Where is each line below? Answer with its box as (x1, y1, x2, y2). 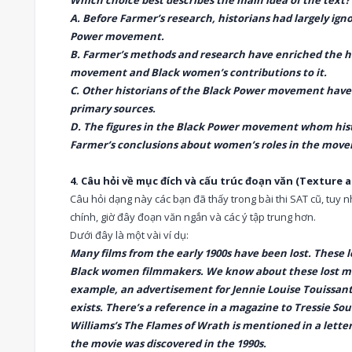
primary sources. (70, 101, 156, 115)
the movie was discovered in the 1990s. (70, 336, 266, 350)
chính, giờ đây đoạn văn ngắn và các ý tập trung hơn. (70, 210, 316, 224)
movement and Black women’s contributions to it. (70, 65, 327, 79)
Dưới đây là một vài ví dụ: (70, 228, 189, 242)
